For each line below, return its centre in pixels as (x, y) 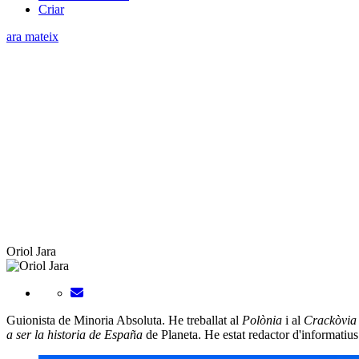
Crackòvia (330, 320)
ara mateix (32, 36)
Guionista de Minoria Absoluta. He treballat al (124, 320)
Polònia (262, 320)
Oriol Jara (31, 251)
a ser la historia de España (75, 334)
